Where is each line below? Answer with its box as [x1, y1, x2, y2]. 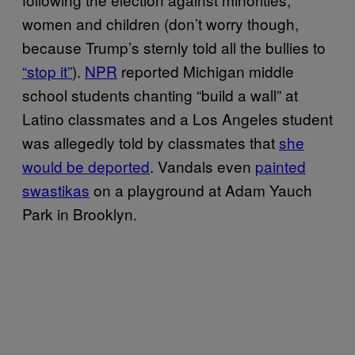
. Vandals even [150, 155, 255, 177]
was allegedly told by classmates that [22, 131, 279, 153]
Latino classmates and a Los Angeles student [22, 107, 333, 129]
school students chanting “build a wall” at [22, 83, 298, 105]
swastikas [22, 178, 90, 200]
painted [255, 155, 306, 177]
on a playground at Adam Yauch [90, 178, 312, 200]
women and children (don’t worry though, [22, 12, 299, 34]
